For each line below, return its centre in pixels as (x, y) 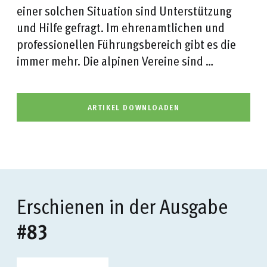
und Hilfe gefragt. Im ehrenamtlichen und (121, 27)
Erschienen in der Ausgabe (122, 205)
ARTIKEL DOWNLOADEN (133, 107)
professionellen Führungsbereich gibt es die (126, 44)
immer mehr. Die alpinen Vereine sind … (115, 60)
